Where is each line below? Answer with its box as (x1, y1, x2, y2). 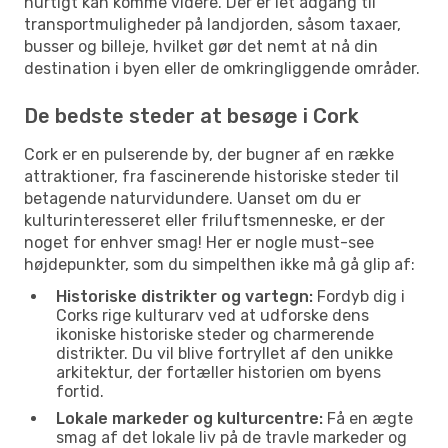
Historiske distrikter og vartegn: (56, 286, 313, 306)
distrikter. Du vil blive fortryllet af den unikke (56, 343, 393, 363)
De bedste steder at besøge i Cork (24, 103, 359, 128)
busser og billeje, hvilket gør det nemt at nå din (24, 36, 378, 56)
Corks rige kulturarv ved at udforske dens (56, 305, 369, 325)
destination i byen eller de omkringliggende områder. (24, 58, 420, 78)
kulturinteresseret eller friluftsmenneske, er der (24, 210, 385, 230)
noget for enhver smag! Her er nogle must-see (24, 232, 374, 252)
